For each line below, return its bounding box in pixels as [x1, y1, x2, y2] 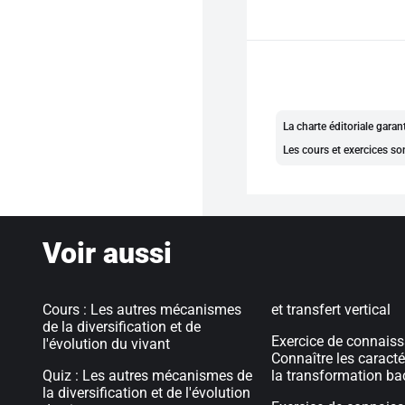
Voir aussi [42, 236, 172, 270]
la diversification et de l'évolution [42, 384, 250, 401]
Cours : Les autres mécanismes [42, 301, 241, 318]
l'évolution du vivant [42, 335, 170, 353]
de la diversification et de [42, 318, 201, 335]
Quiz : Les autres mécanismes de [42, 367, 252, 384]
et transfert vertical [271, 301, 391, 318]
